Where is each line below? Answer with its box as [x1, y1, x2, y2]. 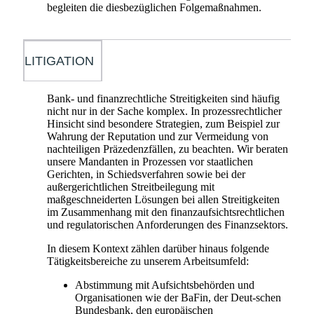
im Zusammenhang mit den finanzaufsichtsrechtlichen [47, 205, 285, 218]
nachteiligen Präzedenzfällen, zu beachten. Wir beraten [47, 142, 288, 155]
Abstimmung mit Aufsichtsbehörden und [75, 278, 254, 291]
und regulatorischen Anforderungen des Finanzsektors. [47, 218, 288, 231]
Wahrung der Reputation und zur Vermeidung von [47, 130, 268, 142]
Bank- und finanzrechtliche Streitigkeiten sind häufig [47, 92, 280, 104]
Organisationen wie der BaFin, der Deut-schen [75, 291, 281, 303]
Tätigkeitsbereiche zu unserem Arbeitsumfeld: [47, 254, 249, 267]
